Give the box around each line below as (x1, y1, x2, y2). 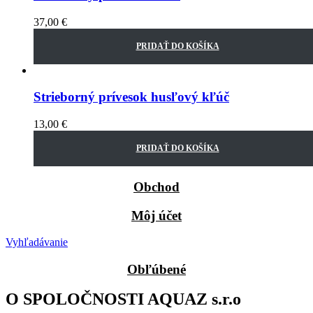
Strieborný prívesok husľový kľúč (34, 89, 229, 105)
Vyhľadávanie (6, 236, 68, 249)
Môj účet (131, 208, 182, 223)
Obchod (133, 179, 180, 194)
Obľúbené (127, 262, 186, 277)
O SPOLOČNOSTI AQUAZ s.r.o (6, 289, 241, 308)
